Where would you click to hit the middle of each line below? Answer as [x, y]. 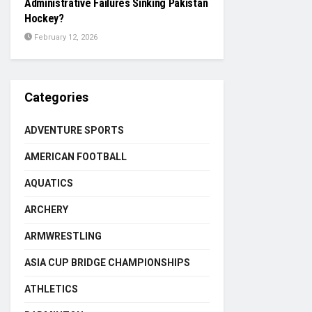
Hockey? [44, 18]
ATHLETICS [51, 289]
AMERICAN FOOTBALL [76, 157]
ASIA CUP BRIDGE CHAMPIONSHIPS [107, 263]
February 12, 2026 [65, 37]
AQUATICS [49, 183]
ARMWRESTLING [63, 236]
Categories [56, 97]
